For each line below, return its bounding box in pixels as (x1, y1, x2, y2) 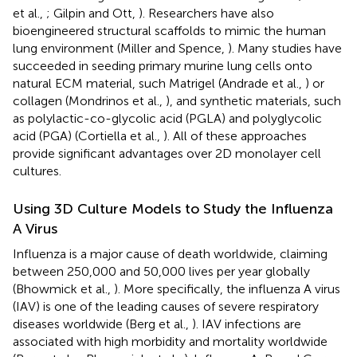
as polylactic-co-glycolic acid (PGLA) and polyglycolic (13, 110, 322, 126)
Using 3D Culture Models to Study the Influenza (13, 199, 333, 218)
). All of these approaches (163, 127, 307, 143)
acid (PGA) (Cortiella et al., (13, 127, 163, 143)
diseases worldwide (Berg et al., (13, 316, 192, 331)
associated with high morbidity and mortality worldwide (13, 333, 328, 349)
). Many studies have (228, 40, 342, 56)
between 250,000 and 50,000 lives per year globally (13, 263, 310, 279)
